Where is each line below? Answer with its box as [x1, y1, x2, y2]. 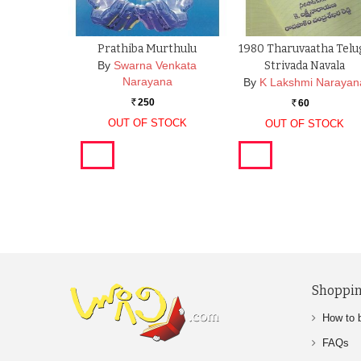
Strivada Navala [264, 59, 346, 73]
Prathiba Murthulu [98, 42, 197, 56]
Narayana [122, 75, 172, 89]
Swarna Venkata [114, 59, 197, 73]
